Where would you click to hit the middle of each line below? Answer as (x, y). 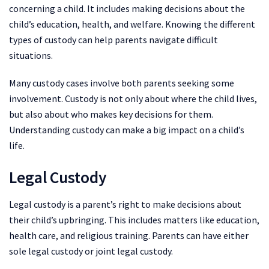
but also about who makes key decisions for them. (111, 114)
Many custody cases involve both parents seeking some (122, 83)
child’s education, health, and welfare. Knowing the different (132, 24)
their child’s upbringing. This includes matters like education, (134, 219)
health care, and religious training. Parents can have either (129, 235)
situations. (31, 55)
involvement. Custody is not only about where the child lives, (133, 98)
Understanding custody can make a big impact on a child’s (127, 129)
